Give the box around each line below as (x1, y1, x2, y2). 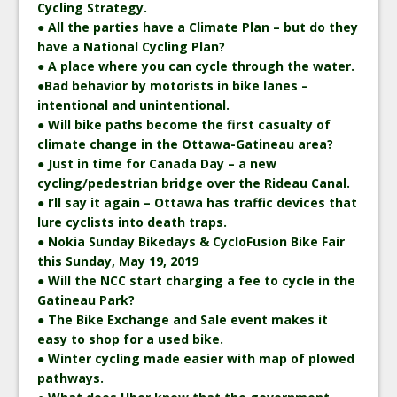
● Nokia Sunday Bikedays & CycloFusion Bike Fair (37, 232, 346, 250)
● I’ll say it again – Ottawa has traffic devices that (37, 193, 358, 211)
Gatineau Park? (37, 291, 136, 308)
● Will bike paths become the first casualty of (37, 115, 331, 133)
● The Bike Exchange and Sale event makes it (37, 310, 329, 328)
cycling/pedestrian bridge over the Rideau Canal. (37, 174, 351, 191)
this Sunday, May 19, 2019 (37, 252, 199, 269)
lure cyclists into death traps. (37, 213, 228, 230)
